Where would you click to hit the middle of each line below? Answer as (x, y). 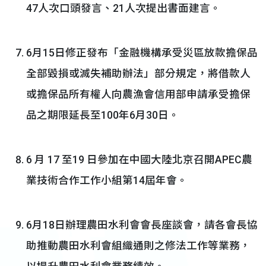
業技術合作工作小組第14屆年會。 (107, 180)
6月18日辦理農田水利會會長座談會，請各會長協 (142, 225)
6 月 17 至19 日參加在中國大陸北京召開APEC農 (139, 160)
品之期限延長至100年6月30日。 (103, 115)
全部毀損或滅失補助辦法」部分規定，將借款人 (138, 74)
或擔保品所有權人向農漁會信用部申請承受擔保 (138, 94)
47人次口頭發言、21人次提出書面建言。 (123, 8)
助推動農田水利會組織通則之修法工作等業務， (138, 246)
